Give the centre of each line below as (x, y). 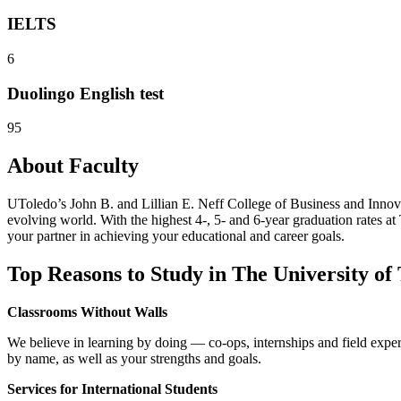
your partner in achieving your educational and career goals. (176, 236)
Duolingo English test (85, 93)
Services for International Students (112, 389)
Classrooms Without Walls (87, 312)
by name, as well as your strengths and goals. (134, 359)
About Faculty (73, 166)
